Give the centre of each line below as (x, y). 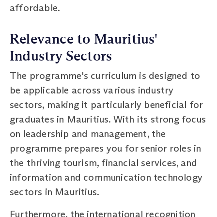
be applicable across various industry (92, 90)
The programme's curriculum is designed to (105, 75)
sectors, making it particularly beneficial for (106, 104)
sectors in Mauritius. (55, 192)
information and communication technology (106, 177)
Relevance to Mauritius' (84, 39)
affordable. (35, 8)
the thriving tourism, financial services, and (104, 163)
